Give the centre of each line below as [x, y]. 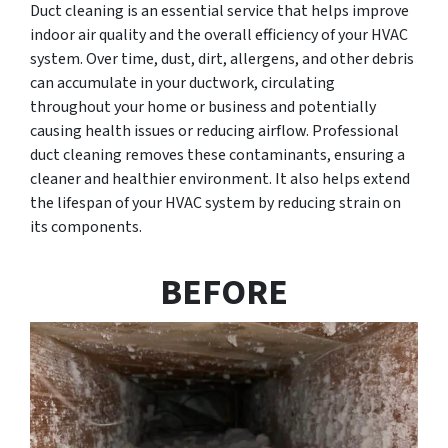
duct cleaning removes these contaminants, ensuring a [217, 154]
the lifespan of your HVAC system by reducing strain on [215, 202]
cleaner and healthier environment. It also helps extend [220, 178]
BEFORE [224, 292]
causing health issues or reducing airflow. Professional [214, 130]
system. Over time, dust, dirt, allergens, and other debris [222, 58]
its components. [86, 226]
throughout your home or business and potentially [203, 106]
